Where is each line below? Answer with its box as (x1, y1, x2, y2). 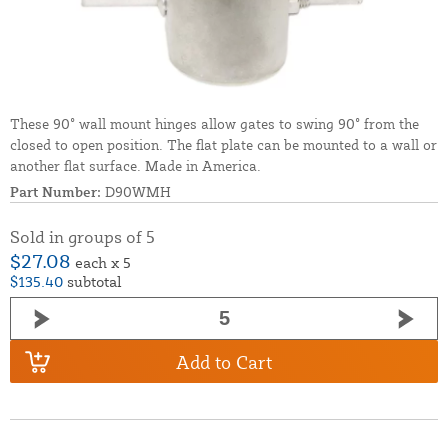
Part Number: (10, 183, 101, 201)
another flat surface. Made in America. (10, 157, 261, 175)
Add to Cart (176, 350, 272, 373)
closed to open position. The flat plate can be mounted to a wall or (10, 136, 437, 154)
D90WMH (101, 183, 171, 201)
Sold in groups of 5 (10, 226, 155, 248)
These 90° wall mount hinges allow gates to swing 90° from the (10, 115, 419, 133)
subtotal (67, 272, 122, 292)
